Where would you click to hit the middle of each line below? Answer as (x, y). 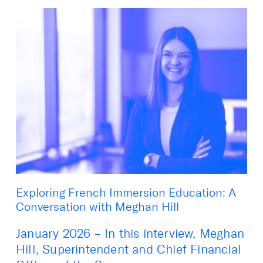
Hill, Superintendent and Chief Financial (129, 249)
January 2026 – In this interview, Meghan (130, 234)
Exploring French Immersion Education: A (126, 193)
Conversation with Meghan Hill (97, 207)
